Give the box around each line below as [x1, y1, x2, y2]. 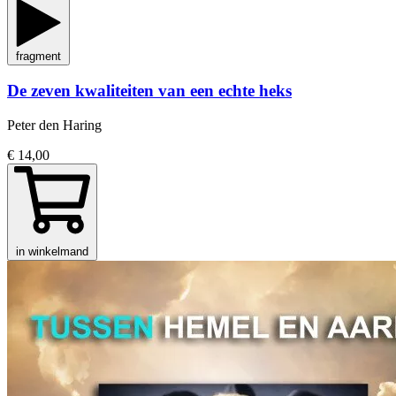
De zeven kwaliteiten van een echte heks [7, 81, 292, 101]
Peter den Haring [7, 118, 102, 133]
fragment [16, 49, 61, 63]
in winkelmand [16, 245, 88, 258]
